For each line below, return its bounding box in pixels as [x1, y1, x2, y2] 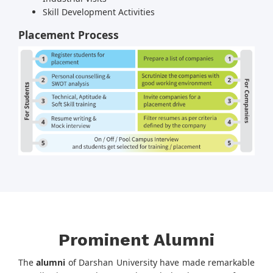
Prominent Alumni [58, 230, 214, 250]
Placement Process [18, 27, 119, 43]
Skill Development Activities [43, 6, 155, 18]
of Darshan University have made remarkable [65, 257, 255, 269]
